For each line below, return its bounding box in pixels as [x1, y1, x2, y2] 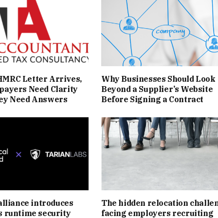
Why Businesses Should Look [101, 73, 216, 84]
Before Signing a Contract [101, 94, 204, 104]
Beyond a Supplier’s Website [101, 84, 213, 94]
